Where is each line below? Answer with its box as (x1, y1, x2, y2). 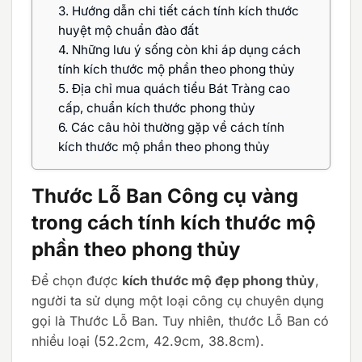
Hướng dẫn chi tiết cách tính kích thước (69, 2, 299, 19)
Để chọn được (32, 271, 122, 288)
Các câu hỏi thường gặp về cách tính (68, 119, 284, 135)
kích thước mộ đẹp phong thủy (122, 271, 315, 288)
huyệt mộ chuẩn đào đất (58, 22, 199, 38)
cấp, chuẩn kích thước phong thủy (58, 99, 255, 116)
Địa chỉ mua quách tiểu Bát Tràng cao (69, 80, 290, 96)
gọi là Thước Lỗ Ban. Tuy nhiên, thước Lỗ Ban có (32, 312, 329, 329)
